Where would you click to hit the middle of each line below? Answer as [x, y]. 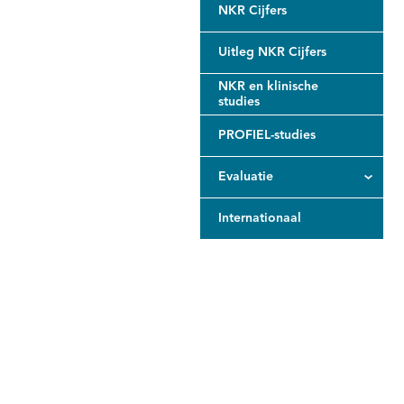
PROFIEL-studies [267, 135]
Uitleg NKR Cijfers [272, 52]
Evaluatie [246, 177]
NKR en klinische [268, 86]
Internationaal [260, 218]
